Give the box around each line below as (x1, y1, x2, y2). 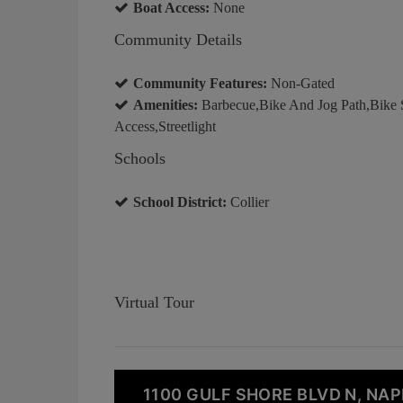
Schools (114, 148, 166, 167)
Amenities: (133, 96, 198, 112)
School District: (133, 193, 227, 210)
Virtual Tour (114, 292, 194, 311)
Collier (227, 193, 269, 210)
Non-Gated (267, 75, 335, 91)
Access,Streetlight (114, 118, 216, 134)
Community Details (114, 30, 242, 49)
